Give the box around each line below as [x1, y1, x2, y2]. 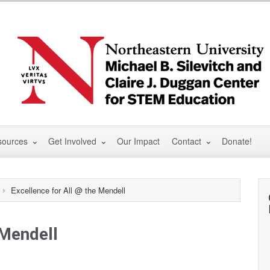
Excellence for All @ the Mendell [11, 184, 125, 196]
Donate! [222, 134, 252, 147]
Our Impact [117, 134, 160, 147]
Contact [172, 134, 204, 147]
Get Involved [48, 134, 99, 147]
